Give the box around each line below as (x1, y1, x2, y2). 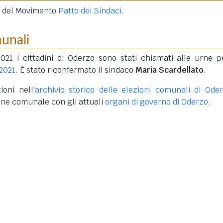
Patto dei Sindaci (58, 5, 121, 16)
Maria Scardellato (135, 64, 203, 75)
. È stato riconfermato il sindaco (15, 64, 135, 75)
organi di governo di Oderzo (105, 96, 208, 107)
